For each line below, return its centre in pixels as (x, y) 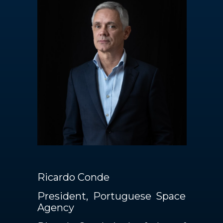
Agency (56, 208)
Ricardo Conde (73, 177)
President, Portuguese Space (111, 196)
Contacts (85, 19)
